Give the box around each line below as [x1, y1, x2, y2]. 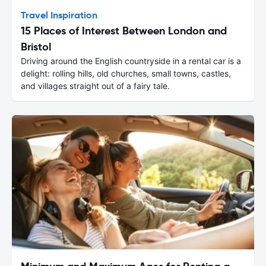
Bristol [21, 39, 51, 53]
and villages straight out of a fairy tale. [21, 80, 170, 91]
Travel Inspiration [21, 8, 97, 21]
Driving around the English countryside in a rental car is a [21, 55, 241, 66]
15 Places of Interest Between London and [21, 23, 227, 37]
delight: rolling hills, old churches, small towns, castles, [21, 68, 231, 78]
